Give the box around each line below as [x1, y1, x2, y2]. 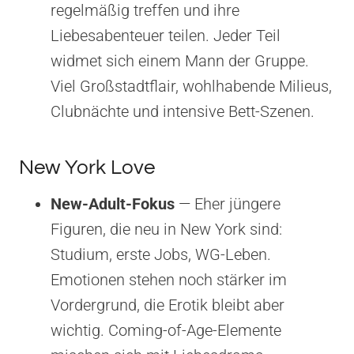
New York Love [19, 156, 155, 178]
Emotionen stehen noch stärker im [51, 269, 287, 289]
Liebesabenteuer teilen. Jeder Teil [51, 25, 281, 45]
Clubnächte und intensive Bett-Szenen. [51, 101, 314, 121]
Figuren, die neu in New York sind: [51, 219, 282, 239]
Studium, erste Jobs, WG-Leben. [51, 244, 271, 264]
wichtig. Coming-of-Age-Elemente [51, 320, 281, 340]
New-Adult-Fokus [51, 194, 175, 213]
